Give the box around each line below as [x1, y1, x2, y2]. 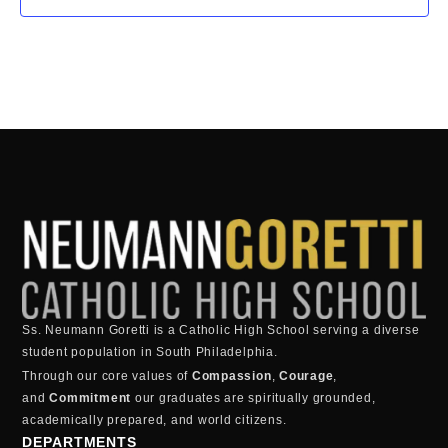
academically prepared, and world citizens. [22, 413, 287, 428]
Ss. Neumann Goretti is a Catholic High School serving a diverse [22, 323, 420, 338]
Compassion [191, 369, 272, 384]
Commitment [49, 391, 132, 406]
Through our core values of [22, 369, 192, 384]
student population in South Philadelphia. [22, 345, 278, 360]
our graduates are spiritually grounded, [131, 391, 376, 406]
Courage [279, 369, 334, 384]
